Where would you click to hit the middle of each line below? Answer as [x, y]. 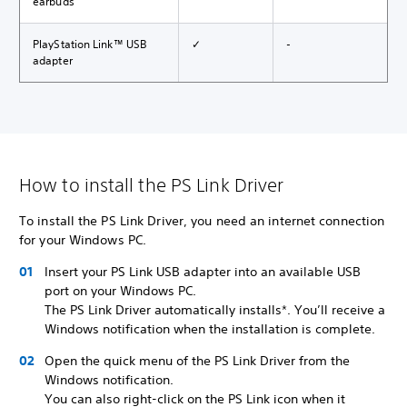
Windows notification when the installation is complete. [212, 329]
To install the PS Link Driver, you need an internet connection [202, 221]
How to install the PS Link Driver [152, 185]
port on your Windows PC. [120, 291]
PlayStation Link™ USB [90, 44]
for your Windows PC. [85, 240]
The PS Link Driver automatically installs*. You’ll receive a [215, 310]
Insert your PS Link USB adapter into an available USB [203, 272]
